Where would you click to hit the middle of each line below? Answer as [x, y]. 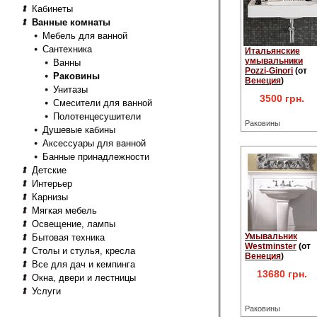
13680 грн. [282, 274]
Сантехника [67, 49]
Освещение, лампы [74, 224]
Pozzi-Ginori [269, 71]
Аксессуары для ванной [94, 143]
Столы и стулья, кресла [83, 251]
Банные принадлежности [96, 157]
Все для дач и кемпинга [83, 264]
